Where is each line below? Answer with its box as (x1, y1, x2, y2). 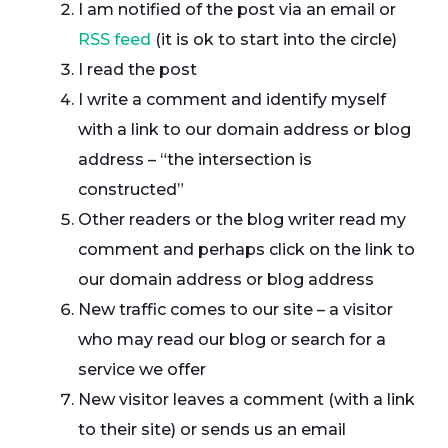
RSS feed (78, 30, 151, 49)
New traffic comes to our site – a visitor (78, 300, 393, 319)
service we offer (78, 360, 206, 379)
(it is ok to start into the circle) (151, 30, 397, 49)
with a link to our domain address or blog (78, 120, 411, 139)
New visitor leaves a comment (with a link (78, 390, 415, 409)
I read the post (78, 60, 197, 79)
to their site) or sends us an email (78, 420, 346, 439)
